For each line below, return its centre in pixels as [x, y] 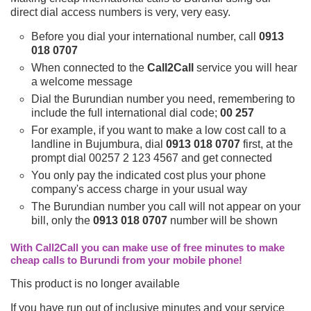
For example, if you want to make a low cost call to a [159, 130]
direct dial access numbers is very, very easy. [120, 12]
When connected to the [89, 67]
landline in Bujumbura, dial [99, 144]
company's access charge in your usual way [139, 189]
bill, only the [62, 220]
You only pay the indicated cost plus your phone [149, 175]
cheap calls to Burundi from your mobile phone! [126, 260]
